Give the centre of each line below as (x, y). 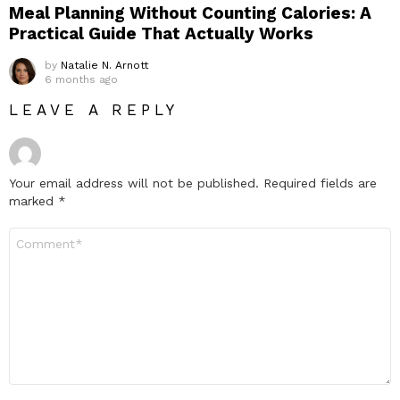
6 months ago (81, 80)
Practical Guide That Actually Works (161, 34)
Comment (37, 235)
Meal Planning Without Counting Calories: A (190, 13)
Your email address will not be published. (134, 183)
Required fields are (320, 183)
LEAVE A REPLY (94, 110)
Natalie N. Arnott (104, 66)
